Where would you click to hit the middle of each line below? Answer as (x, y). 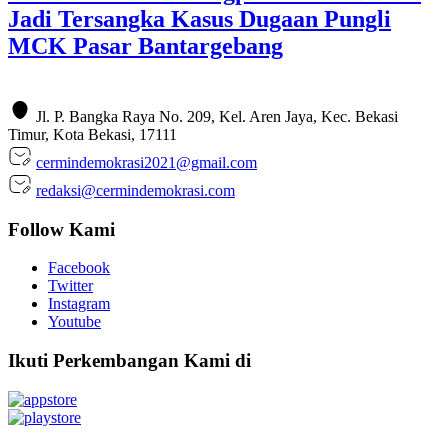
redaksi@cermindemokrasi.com (135, 191)
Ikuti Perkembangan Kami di (129, 361)
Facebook (79, 268)
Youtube (74, 322)
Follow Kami (61, 229)
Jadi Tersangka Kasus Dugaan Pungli (199, 19)
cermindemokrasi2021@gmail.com (146, 163)
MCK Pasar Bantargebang (145, 46)
